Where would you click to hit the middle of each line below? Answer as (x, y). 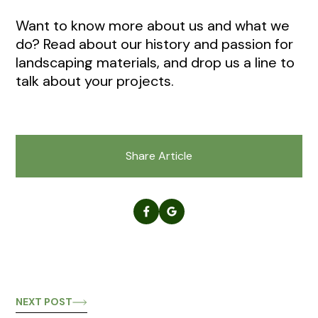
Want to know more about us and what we (153, 25)
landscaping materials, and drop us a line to (155, 62)
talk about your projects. (95, 81)
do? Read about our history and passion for (154, 44)
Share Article (159, 155)
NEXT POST (44, 301)
